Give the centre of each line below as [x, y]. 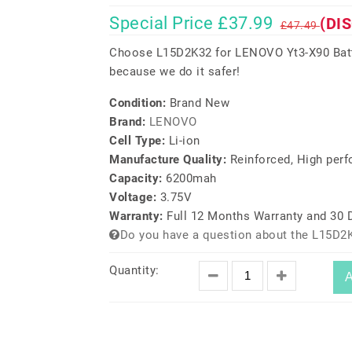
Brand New [199, 103]
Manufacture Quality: [170, 159]
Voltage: [135, 197]
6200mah [191, 178]
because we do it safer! [175, 71]
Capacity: [137, 178]
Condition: [139, 103]
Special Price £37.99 [191, 23]
